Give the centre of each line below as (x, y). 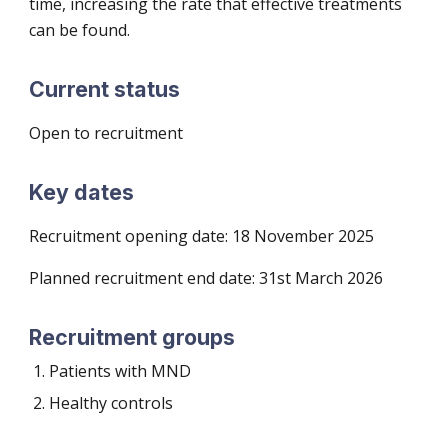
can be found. (80, 30)
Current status (105, 89)
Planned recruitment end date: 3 (149, 278)
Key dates (82, 192)
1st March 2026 (326, 278)
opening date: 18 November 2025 (250, 236)
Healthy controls (111, 403)
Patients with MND (120, 371)
